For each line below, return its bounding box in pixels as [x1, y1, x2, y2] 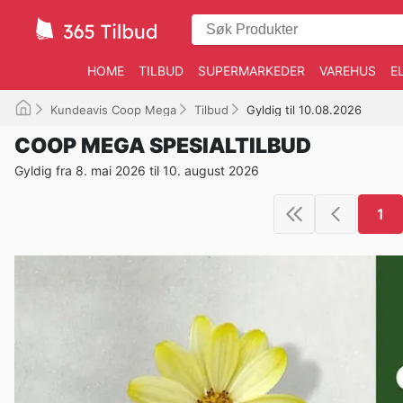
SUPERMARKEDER [198, 63, 305, 78]
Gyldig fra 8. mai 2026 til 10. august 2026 [14, 163, 259, 178]
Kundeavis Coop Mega [50, 103, 176, 117]
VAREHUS [319, 63, 376, 78]
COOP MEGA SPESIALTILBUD [14, 133, 311, 158]
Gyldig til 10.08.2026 [246, 103, 362, 117]
